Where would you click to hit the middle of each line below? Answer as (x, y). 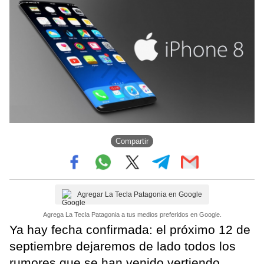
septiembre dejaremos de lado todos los (123, 246)
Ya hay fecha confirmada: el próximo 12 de (130, 229)
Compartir (132, 141)
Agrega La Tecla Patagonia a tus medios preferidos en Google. (132, 214)
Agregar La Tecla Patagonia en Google (140, 194)
